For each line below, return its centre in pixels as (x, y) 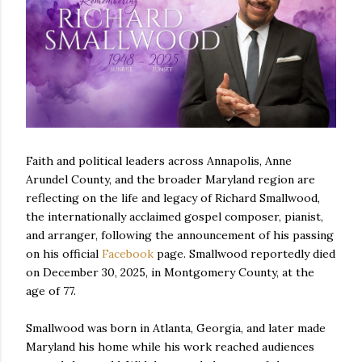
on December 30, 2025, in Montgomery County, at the (170, 273)
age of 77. (51, 291)
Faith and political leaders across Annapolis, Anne (159, 161)
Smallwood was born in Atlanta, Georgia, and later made (176, 328)
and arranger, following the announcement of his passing (180, 236)
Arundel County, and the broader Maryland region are (170, 180)
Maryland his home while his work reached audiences (170, 347)
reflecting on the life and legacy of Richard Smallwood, (173, 198)
